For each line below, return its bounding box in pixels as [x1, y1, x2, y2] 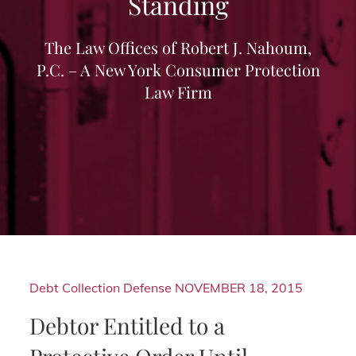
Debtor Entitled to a [29, 310, 226, 340]
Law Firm [144, 81, 212, 103]
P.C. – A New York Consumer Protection [36, 59, 320, 80]
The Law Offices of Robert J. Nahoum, [44, 37, 311, 58]
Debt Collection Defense [29, 279, 172, 296]
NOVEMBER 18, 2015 [175, 279, 304, 296]
